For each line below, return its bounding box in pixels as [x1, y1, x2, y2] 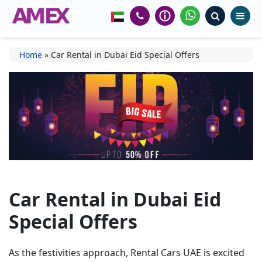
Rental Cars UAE [130, 246, 201, 259]
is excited [201, 246, 244, 259]
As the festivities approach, [9, 246, 130, 259]
